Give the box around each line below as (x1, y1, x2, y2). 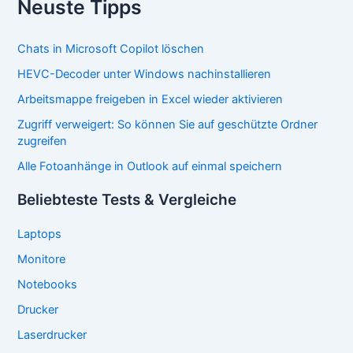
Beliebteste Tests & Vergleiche (17, 191, 237, 210)
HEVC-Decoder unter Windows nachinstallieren (17, 67, 272, 82)
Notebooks (17, 277, 78, 292)
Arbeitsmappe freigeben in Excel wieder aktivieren (17, 92, 284, 107)
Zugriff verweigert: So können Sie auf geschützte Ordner (17, 117, 318, 132)
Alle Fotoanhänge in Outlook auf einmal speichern (17, 159, 283, 174)
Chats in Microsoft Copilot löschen (17, 42, 205, 57)
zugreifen (17, 134, 68, 149)
